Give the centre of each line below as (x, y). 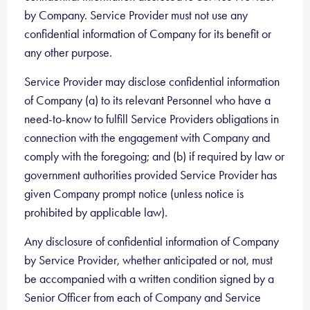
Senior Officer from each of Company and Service (143, 298)
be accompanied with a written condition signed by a (149, 279)
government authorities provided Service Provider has (151, 175)
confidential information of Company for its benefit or (148, 34)
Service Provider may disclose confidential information (152, 82)
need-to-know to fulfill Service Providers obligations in (152, 119)
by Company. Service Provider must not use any (136, 15)
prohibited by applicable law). (96, 212)
